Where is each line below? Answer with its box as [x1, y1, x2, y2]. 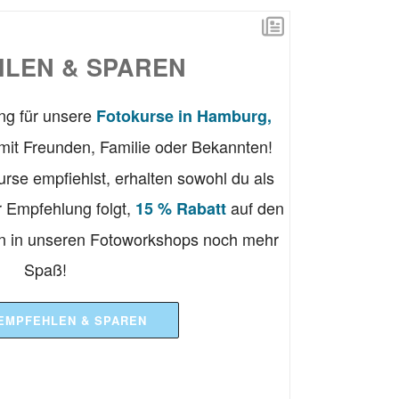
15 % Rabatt [134, 197, 226, 221]
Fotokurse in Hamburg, [96, 104, 272, 128]
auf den [225, 196, 284, 220]
